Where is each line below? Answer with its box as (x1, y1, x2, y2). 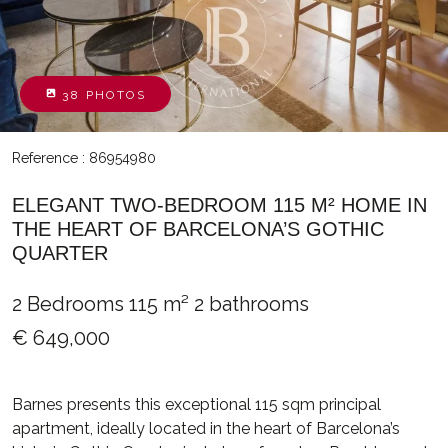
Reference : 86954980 (12, 150, 156, 166)
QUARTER (12, 242, 108, 264)
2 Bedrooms (12, 292, 124, 316)
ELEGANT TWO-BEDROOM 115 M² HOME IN (12, 194, 427, 216)
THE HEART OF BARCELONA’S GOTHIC (12, 218, 384, 240)
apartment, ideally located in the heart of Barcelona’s (12, 419, 400, 438)
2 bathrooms (194, 292, 309, 316)
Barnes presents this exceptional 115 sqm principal (12, 395, 381, 414)
